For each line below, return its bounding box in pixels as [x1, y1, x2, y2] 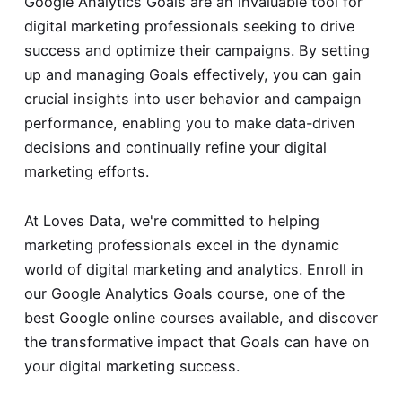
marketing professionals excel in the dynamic [23, 235, 339, 254]
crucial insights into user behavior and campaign [23, 90, 362, 109]
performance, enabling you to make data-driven [23, 114, 355, 133]
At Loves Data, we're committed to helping [23, 211, 319, 230]
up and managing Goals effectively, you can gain [23, 66, 362, 84]
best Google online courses [23, 308, 214, 327]
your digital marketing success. [23, 356, 240, 375]
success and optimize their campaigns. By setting [23, 41, 370, 60]
